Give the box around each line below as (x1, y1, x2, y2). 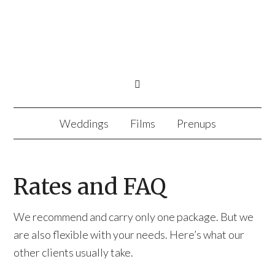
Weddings (59, 117, 109, 130)
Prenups (176, 117, 216, 130)
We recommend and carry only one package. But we (14, 210, 254, 223)
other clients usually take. (14, 246, 134, 259)
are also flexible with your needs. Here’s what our (14, 228, 245, 241)
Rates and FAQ (14, 173, 166, 201)
